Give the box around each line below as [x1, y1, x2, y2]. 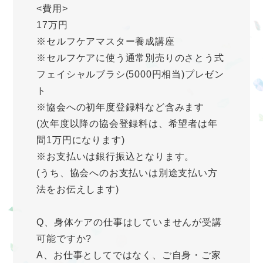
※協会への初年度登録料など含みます [36, 102, 204, 113]
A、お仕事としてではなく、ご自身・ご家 [36, 250, 221, 261]
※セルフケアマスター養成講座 [36, 36, 185, 47]
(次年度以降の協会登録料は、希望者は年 [36, 119, 218, 129]
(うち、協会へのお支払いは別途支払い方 [36, 168, 218, 178]
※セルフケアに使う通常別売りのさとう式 [36, 53, 224, 63]
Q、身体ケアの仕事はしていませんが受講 [36, 217, 222, 228]
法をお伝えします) [36, 184, 119, 195]
